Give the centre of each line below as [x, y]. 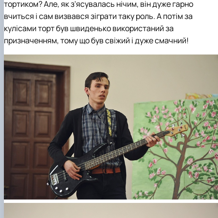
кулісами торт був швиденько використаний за [89, 28]
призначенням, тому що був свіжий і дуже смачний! [96, 41]
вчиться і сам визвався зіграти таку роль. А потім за [98, 16]
